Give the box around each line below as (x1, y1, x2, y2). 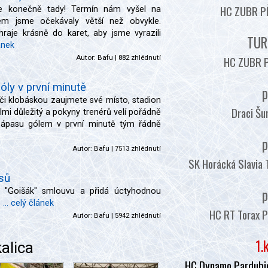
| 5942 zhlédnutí (109, 211, 161, 220)
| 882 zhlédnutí (113, 53, 161, 62)
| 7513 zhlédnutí (109, 144, 161, 153)
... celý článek (3, 198, 54, 208)
